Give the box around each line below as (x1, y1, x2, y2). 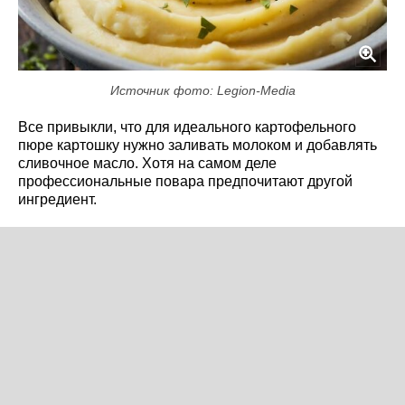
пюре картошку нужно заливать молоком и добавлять (18, 137, 377, 153)
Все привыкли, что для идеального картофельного (18, 118, 356, 135)
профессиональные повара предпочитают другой (18, 173, 353, 189)
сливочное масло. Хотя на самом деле (18, 155, 277, 171)
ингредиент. (18, 191, 97, 207)
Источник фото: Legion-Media (109, 82, 296, 98)
